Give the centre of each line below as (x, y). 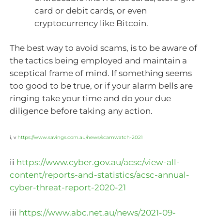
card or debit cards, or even (91, 10)
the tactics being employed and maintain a (98, 61)
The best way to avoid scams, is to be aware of (103, 48)
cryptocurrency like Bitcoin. (91, 23)
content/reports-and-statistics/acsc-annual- (100, 175)
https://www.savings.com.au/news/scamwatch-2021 (80, 137)
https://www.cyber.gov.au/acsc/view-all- (98, 163)
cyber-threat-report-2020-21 (68, 188)
